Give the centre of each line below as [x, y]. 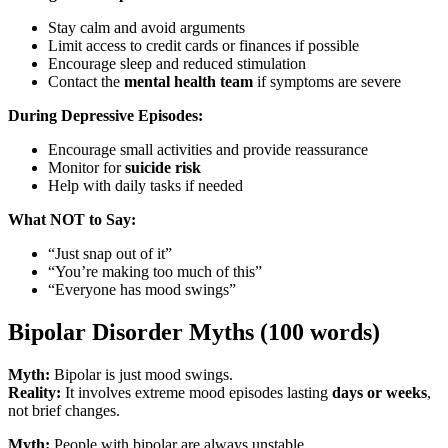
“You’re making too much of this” [155, 271]
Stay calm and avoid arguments [146, 27]
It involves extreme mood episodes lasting [196, 392]
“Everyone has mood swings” [142, 289]
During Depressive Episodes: [105, 115]
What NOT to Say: [72, 219]
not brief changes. [64, 410]
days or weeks [379, 392]
